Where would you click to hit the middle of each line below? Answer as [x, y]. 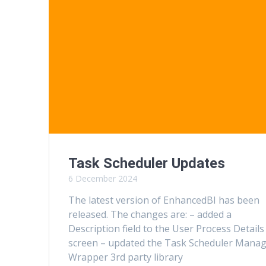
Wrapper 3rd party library [126, 257]
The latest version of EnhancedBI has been [164, 200]
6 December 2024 [103, 178]
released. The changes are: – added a [150, 214]
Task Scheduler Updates [147, 163]
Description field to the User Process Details [167, 228]
